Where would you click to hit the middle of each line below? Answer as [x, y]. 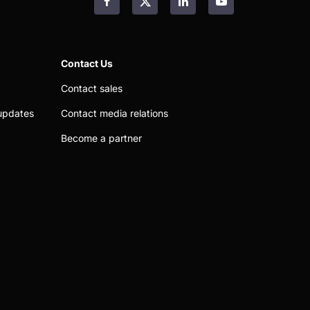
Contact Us [87, 63]
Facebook [132, 9]
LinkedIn [204, 9]
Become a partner [101, 138]
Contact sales [92, 88]
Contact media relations [115, 113]
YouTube [243, 9]
